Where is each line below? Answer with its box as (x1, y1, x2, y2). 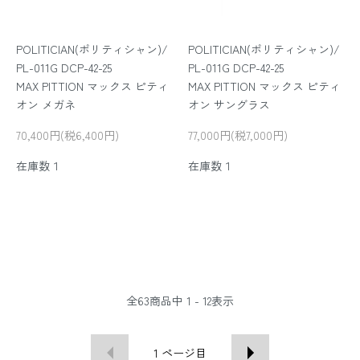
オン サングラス (188, 96, 270, 112)
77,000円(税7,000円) (188, 126, 288, 143)
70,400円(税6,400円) (16, 126, 119, 143)
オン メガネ (16, 96, 76, 112)
